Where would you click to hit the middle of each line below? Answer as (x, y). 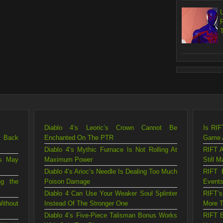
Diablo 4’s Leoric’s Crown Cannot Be (111, 127)
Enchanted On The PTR (79, 137)
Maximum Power (69, 159)
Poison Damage (67, 181)
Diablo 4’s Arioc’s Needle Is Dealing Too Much (111, 171)
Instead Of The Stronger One (86, 203)
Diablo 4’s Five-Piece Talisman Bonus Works (111, 215)
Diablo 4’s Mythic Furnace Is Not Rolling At (111, 149)
